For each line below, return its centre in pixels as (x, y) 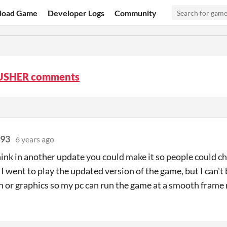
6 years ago (35, 139)
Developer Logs (76, 13)
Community (136, 13)
